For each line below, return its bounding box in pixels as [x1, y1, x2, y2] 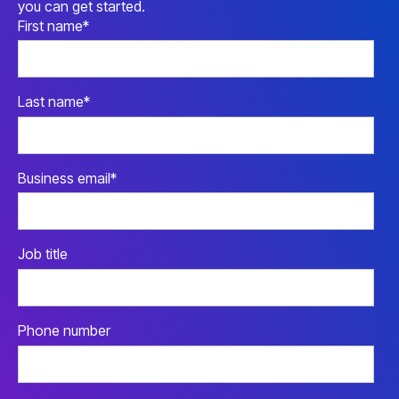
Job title [18, 245, 68, 264]
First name [18, 16, 83, 35]
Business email [18, 168, 110, 187]
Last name [18, 93, 84, 111]
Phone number [18, 321, 110, 339]
